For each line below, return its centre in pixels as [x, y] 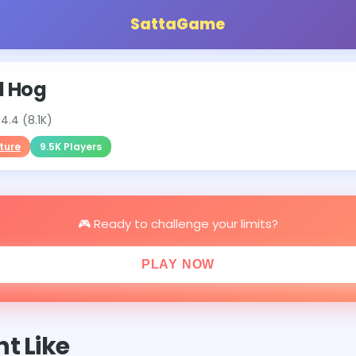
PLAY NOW [178, 264]
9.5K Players [71, 147]
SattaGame [177, 24]
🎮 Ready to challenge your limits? [178, 224]
